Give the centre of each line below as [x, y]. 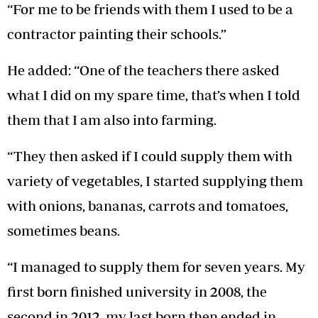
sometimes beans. [64, 230]
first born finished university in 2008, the [137, 291]
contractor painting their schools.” [117, 33]
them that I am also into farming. [112, 119]
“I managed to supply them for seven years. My [156, 266]
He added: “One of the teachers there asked [143, 70]
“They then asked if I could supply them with [150, 155]
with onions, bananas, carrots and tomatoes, [148, 205]
